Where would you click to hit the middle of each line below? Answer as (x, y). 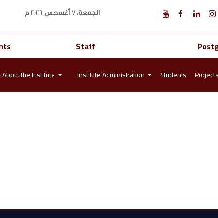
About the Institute (29, 75)
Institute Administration (111, 75)
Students (173, 75)
